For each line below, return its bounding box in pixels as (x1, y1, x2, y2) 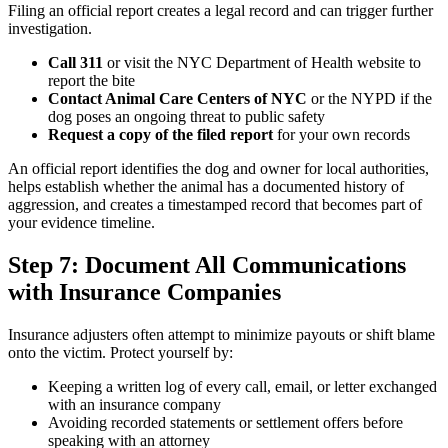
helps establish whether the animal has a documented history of (8, 177, 404, 195)
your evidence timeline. (8, 213, 155, 231)
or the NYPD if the (307, 89, 432, 107)
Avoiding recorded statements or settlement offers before (48, 413, 403, 431)
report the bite (48, 71, 135, 89)
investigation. (8, 19, 92, 37)
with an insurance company (48, 395, 221, 413)
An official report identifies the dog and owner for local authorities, (8, 159, 429, 177)
